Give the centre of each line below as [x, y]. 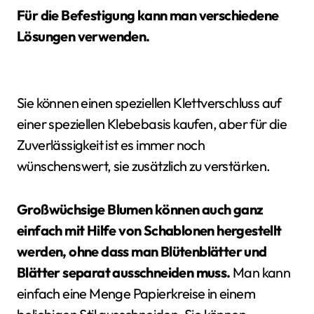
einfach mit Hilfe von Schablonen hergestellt [149, 230]
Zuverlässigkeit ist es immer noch [111, 144]
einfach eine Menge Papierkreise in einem [136, 293]
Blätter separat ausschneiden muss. [124, 272]
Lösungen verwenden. [83, 36]
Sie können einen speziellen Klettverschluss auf [149, 102]
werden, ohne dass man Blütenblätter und [142, 251]
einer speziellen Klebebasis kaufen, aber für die [152, 123]
